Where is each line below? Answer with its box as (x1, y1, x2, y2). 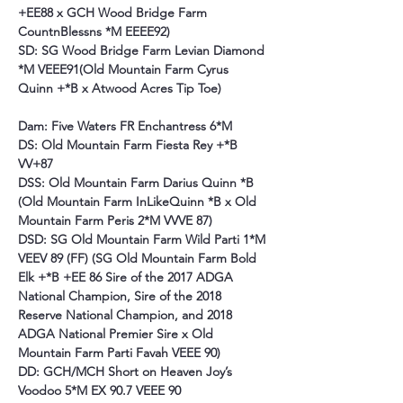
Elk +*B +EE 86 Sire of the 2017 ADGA (18, 269, 237, 285)
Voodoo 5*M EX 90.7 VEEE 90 (18, 382, 181, 399)
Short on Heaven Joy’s (108, 363, 236, 380)
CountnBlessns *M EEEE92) (18, 23, 170, 40)
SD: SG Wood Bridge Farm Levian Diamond (18, 42, 268, 58)
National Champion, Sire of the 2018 (18, 288, 225, 304)
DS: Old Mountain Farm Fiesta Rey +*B (18, 137, 241, 153)
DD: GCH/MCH (18, 363, 104, 380)
